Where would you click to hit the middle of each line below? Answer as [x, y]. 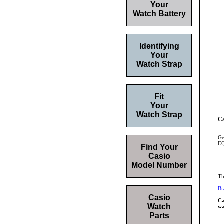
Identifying [159, 46]
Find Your [159, 147]
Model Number [159, 165]
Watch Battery [159, 14]
